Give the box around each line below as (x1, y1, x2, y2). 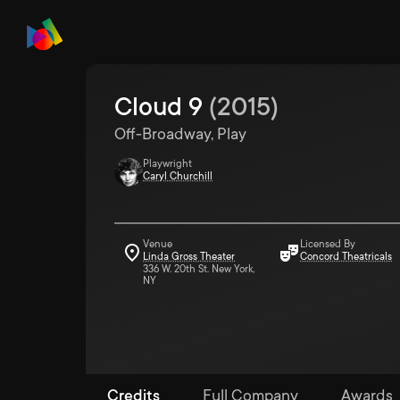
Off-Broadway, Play (114, 125, 246, 143)
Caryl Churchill (143, 171, 212, 182)
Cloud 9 (114, 93, 203, 121)
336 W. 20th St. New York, (143, 263, 254, 275)
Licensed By (300, 238, 355, 250)
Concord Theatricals (300, 251, 392, 262)
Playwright (143, 158, 192, 170)
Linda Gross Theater (143, 251, 235, 262)
